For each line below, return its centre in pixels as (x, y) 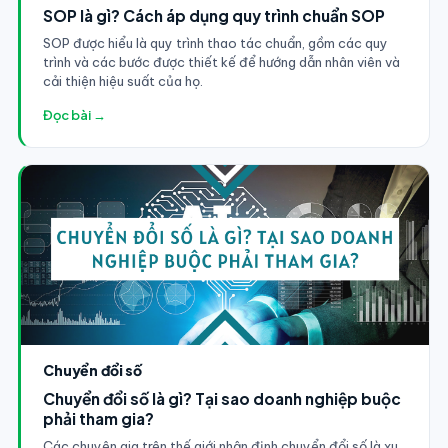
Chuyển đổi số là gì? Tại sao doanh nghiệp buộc (221, 398)
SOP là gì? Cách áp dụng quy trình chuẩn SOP (213, 15)
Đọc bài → (74, 114)
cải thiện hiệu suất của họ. (122, 80)
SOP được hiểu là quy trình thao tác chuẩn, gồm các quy (215, 42)
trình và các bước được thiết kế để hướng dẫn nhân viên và (221, 61)
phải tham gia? (98, 418)
